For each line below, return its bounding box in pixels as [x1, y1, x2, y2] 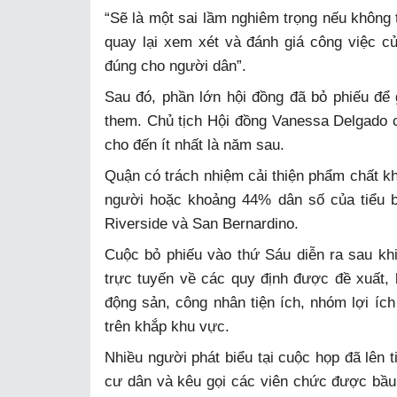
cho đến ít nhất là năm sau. [105, 136, 284, 153]
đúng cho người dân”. [105, 57, 246, 74]
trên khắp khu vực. [105, 317, 230, 335]
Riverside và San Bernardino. [105, 214, 299, 232]
